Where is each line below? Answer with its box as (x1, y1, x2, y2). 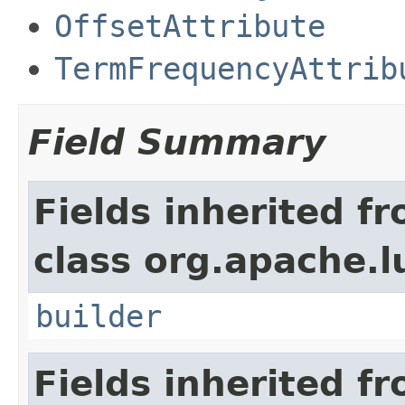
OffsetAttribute (54, 7, 325, 44)
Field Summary (28, 121, 325, 163)
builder (35, 297, 162, 334)
